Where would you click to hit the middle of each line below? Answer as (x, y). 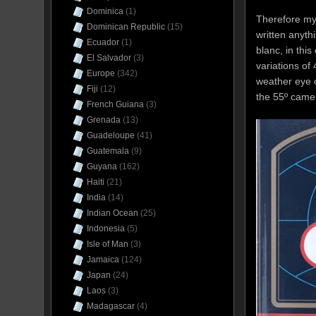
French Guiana (115, 104)
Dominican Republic (126, 27)
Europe (101, 73)
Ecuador (103, 42)
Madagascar (111, 306)
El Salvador (109, 58)
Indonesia (106, 229)
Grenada (104, 120)
